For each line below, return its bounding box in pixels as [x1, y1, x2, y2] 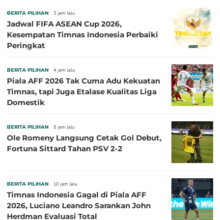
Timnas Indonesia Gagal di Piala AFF [7, 190, 146, 199]
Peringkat [7, 40, 45, 50]
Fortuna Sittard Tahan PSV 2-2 [7, 143, 122, 153]
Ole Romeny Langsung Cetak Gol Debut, [7, 133, 162, 142]
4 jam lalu [54, 66, 75, 73]
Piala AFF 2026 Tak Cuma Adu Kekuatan [7, 76, 160, 85]
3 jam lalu [54, 9, 75, 16]
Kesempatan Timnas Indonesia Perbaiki [7, 29, 158, 39]
